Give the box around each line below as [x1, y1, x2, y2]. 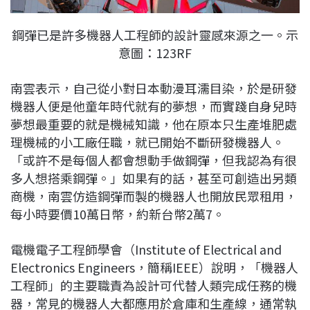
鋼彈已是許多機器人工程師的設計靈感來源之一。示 [12, 25, 298, 44]
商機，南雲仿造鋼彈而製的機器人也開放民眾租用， [10, 186, 297, 205]
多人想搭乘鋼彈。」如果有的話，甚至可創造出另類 [10, 168, 297, 187]
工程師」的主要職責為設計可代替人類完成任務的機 [10, 275, 297, 294]
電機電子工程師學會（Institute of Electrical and [10, 239, 282, 258]
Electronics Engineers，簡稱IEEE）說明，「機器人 [10, 257, 298, 276]
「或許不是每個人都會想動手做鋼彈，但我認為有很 [10, 150, 297, 169]
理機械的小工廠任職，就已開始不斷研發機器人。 [10, 132, 284, 151]
